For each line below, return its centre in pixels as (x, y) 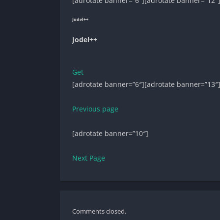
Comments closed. (99, 211)
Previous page (95, 109)
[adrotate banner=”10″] (110, 133)
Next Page (89, 158)
